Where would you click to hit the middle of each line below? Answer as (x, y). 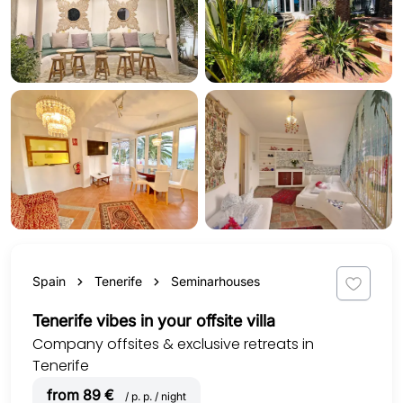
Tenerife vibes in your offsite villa (154, 321)
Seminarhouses (215, 282)
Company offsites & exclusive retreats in (173, 345)
